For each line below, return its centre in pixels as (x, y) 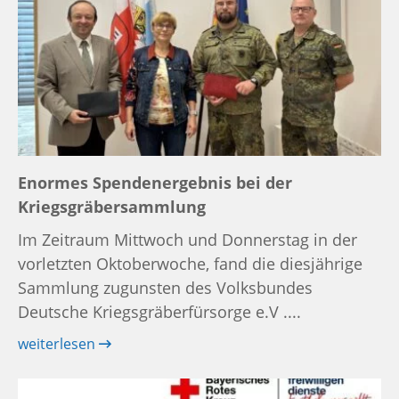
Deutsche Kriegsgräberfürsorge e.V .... (159, 311)
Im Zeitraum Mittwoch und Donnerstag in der (187, 239)
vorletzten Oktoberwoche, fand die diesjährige (190, 263)
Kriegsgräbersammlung (112, 206)
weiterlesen (58, 343)
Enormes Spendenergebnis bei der (155, 182)
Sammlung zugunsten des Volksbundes (165, 287)
